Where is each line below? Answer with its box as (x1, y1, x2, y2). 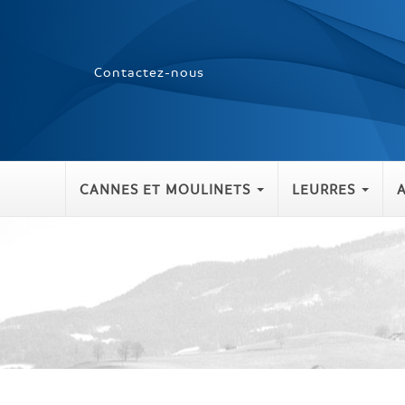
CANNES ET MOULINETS (80, 180, 250, 198)
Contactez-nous (94, 63, 204, 80)
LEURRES (292, 180, 355, 198)
